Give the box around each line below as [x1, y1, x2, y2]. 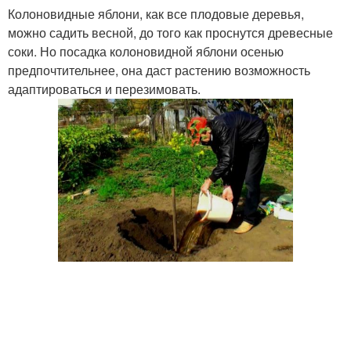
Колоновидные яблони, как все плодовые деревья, [8, 5, 304, 24]
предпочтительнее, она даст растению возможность [8, 61, 310, 80]
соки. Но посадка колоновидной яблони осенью [8, 42, 284, 61]
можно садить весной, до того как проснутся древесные [8, 24, 333, 42]
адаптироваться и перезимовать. [8, 80, 201, 99]
